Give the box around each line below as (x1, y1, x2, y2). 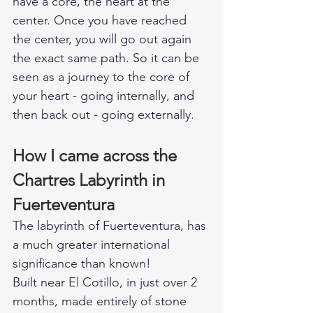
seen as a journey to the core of (13, 69, 193, 85)
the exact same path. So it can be (13, 50, 203, 66)
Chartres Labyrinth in (13, 170, 169, 191)
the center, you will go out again (13, 31, 195, 48)
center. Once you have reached (13, 13, 190, 29)
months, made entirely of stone (13, 293, 190, 310)
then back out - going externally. (13, 107, 198, 123)
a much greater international (13, 237, 173, 253)
